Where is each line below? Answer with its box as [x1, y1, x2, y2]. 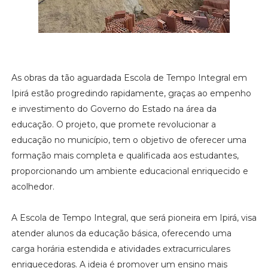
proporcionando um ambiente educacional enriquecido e [11, 165, 248, 176]
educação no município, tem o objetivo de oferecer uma [11, 134, 246, 145]
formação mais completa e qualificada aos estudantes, [11, 150, 239, 161]
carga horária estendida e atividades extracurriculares [11, 243, 230, 254]
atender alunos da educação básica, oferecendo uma [11, 227, 232, 239]
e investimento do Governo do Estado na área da [11, 103, 217, 114]
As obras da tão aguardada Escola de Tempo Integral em [11, 72, 247, 83]
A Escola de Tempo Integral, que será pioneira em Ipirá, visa [11, 212, 257, 223]
